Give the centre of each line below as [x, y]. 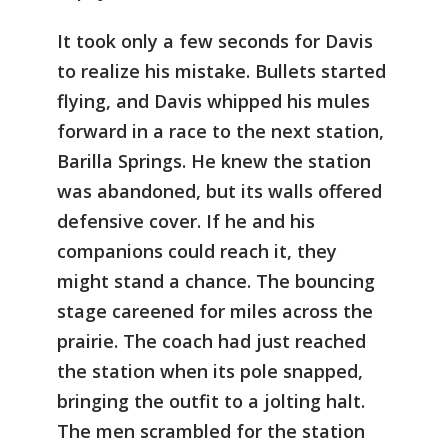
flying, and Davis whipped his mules [213, 101]
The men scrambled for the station [211, 431]
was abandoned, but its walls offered [219, 191]
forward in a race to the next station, [220, 131]
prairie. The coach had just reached [211, 341]
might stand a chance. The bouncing [216, 281]
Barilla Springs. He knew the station [214, 161]
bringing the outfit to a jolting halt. [211, 401]
